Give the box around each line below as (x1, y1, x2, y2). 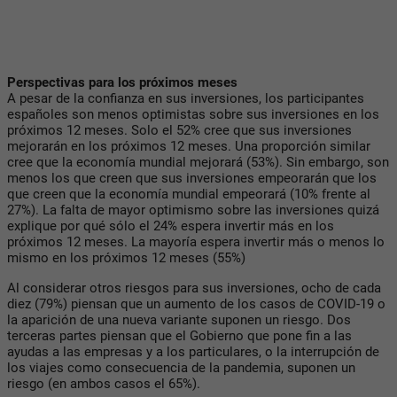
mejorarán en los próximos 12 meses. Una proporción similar (7, 138, 370, 155)
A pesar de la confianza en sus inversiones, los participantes (7, 90, 364, 107)
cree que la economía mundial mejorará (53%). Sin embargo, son (7, 154, 389, 171)
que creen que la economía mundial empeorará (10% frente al (7, 186, 370, 203)
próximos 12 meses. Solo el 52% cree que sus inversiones (7, 122, 352, 139)
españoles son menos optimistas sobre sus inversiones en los (7, 106, 379, 123)
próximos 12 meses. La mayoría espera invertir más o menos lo (7, 234, 385, 251)
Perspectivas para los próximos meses (7, 74, 237, 91)
